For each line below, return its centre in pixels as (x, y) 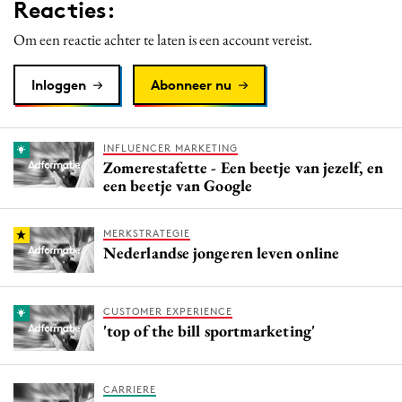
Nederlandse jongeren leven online (221, 252)
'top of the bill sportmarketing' (209, 330)
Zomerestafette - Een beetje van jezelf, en (243, 167)
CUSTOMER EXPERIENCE (168, 311)
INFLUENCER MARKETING (170, 148)
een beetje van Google (178, 185)
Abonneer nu (191, 84)
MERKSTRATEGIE (147, 233)
